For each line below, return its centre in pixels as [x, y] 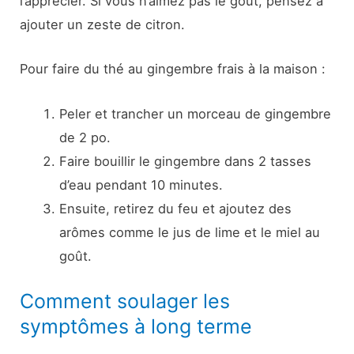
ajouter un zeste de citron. [103, 25]
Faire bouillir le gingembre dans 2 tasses [185, 161]
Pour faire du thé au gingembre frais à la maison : [173, 69]
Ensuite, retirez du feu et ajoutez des [175, 208]
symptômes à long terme [136, 326]
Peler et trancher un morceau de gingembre [195, 113]
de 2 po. [85, 137]
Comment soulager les [125, 301]
